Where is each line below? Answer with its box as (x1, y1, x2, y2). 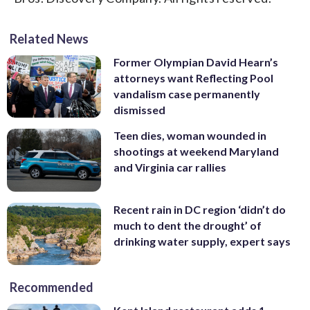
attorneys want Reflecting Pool (113, 71, 273, 84)
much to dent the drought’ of (113, 218, 262, 232)
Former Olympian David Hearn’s (113, 55, 278, 69)
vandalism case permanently (113, 86, 260, 100)
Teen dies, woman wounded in (113, 129, 266, 143)
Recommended (10, 280, 93, 295)
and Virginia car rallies (113, 161, 226, 174)
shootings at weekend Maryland (113, 145, 279, 158)
